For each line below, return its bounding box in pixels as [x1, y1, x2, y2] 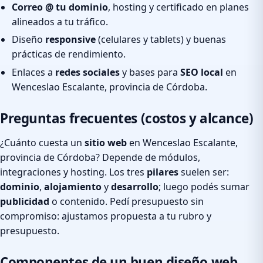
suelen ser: [178, 165, 229, 178]
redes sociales [55, 65, 120, 79]
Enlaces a [12, 65, 55, 79]
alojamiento [44, 180, 102, 193]
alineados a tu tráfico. [12, 15, 108, 28]
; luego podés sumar [159, 180, 249, 193]
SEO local [180, 65, 223, 79]
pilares [147, 165, 178, 178]
